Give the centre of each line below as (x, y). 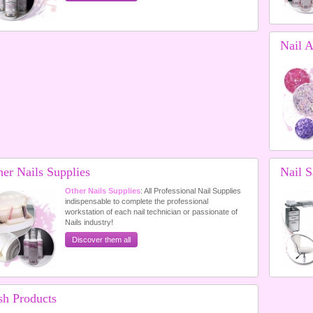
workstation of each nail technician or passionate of (151, 212)
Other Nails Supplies (102, 191)
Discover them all (101, 240)
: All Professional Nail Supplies (190, 191)
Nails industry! (89, 222)
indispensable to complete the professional (136, 201)
